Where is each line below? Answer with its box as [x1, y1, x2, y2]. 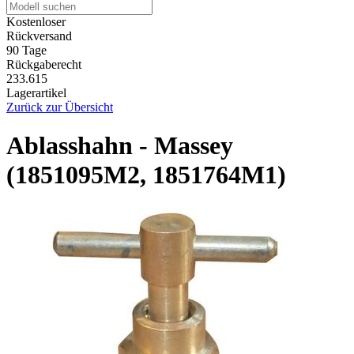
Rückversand [6, 28, 72, 43]
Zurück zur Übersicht [6, 100, 113, 114]
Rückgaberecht [6, 57, 81, 71]
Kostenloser [6, 14, 66, 28]
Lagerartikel [6, 85, 66, 100]
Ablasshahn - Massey [6, 131, 233, 160]
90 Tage [6, 43, 47, 57]
